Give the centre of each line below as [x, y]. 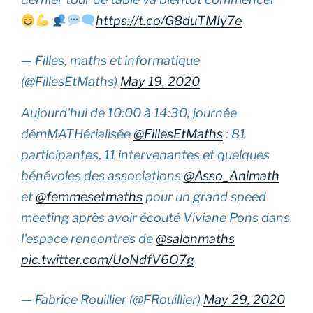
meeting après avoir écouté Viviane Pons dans [155, 217]
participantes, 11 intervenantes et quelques [145, 154]
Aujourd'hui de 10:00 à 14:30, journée [129, 112]
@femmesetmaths [89, 196]
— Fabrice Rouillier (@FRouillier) [112, 299]
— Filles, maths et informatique [110, 60]
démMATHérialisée [77, 133]
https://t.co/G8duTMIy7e [168, 20]
